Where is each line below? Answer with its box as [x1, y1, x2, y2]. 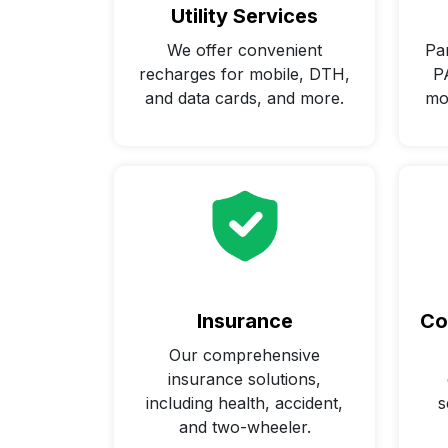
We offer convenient [167, 40, 322, 61]
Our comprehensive [169, 344, 320, 365]
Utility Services [171, 4, 318, 29]
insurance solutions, [168, 368, 321, 389]
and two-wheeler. [178, 416, 311, 437]
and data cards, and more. [145, 88, 344, 109]
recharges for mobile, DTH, [139, 64, 350, 85]
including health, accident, [146, 392, 343, 413]
